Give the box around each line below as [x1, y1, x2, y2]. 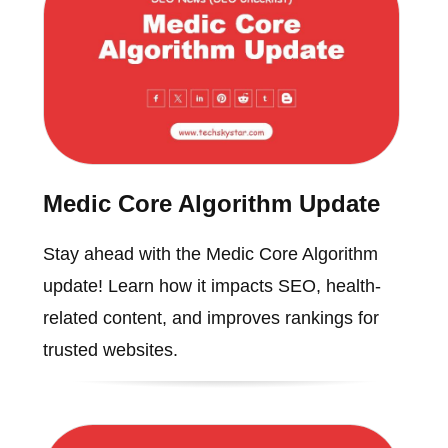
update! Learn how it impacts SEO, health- [42, 276, 381, 297]
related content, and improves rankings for [42, 308, 379, 329]
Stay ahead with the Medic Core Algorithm [42, 244, 378, 265]
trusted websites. [42, 340, 178, 361]
